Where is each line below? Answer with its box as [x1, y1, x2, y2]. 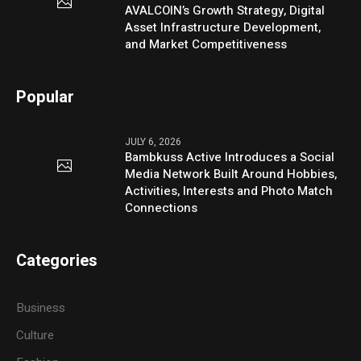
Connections [125, 198, 198, 217]
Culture [16, 326, 55, 344]
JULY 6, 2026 [125, 134, 182, 149]
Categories [16, 248, 98, 272]
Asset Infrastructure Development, [125, 18, 322, 36]
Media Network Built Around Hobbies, [125, 164, 338, 183]
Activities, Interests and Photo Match [125, 181, 334, 200]
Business [16, 298, 66, 317]
